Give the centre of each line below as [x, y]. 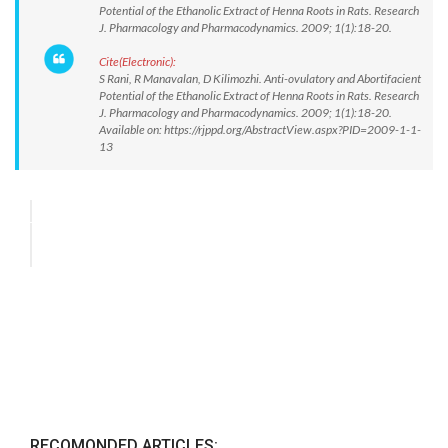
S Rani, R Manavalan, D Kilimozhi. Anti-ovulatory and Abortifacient [260, 78]
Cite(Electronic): [137, 61]
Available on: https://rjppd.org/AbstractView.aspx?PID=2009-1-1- [260, 129]
